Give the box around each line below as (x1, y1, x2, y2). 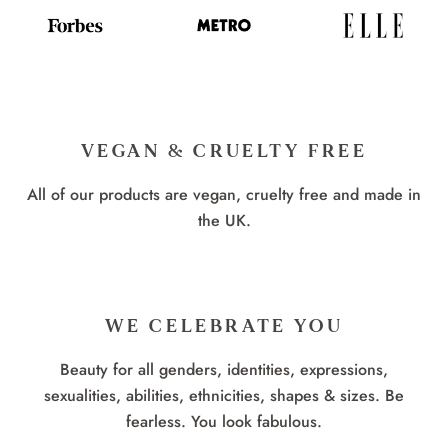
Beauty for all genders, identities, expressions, (60, 358, 388, 382)
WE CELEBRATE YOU (104, 314, 344, 339)
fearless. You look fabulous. (126, 410, 322, 434)
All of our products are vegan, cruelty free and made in (27, 183, 421, 207)
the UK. (197, 209, 251, 233)
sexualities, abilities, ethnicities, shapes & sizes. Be (44, 384, 404, 408)
